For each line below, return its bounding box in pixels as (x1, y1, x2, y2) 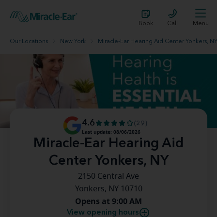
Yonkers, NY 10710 (75, 185, 142, 193)
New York (60, 39, 86, 45)
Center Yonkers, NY (48, 155, 169, 168)
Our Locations (10, 39, 48, 45)
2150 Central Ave (78, 172, 139, 180)
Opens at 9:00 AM (75, 196, 142, 206)
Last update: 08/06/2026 (82, 128, 140, 135)
